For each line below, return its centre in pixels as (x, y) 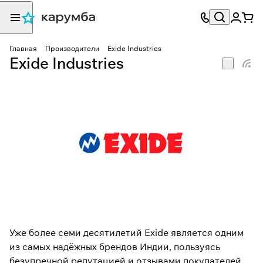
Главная (23, 48)
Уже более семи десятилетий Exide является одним (127, 232)
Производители (72, 48)
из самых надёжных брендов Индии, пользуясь (115, 247)
